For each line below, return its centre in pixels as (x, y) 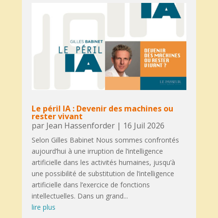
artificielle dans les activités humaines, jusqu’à (103, 105)
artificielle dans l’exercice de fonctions (91, 127)
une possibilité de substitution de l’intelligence (103, 116)
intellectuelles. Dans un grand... (80, 139)
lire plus (43, 150)
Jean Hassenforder (80, 68)
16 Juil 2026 (144, 68)
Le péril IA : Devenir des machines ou (102, 51)
